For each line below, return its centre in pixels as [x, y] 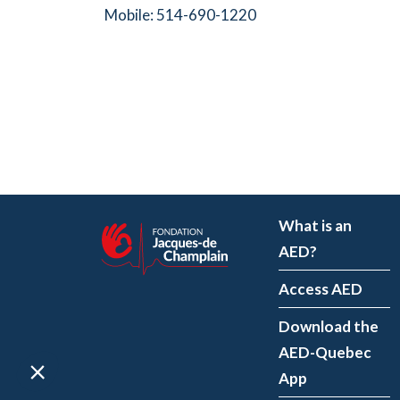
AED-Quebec [325, 352]
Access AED [321, 289]
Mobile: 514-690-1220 [180, 15]
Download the [329, 326]
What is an [315, 225]
